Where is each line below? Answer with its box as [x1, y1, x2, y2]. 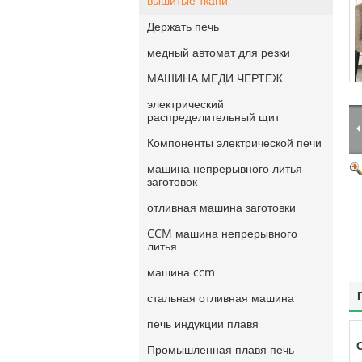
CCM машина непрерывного [147, 227, 297, 241]
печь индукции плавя [147, 318, 259, 331]
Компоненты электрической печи [147, 137, 322, 150]
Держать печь [147, 20, 219, 34]
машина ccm [147, 266, 215, 280]
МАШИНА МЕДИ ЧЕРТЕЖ [147, 72, 283, 86]
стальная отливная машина [147, 292, 294, 305]
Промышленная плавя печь [147, 343, 294, 357]
